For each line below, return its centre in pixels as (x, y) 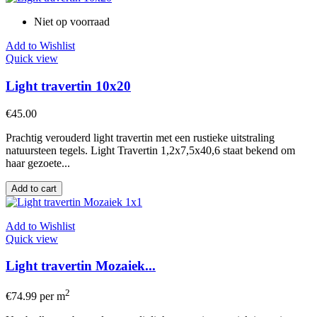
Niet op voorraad (72, 22)
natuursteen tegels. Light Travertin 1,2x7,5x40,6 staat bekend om (150, 150)
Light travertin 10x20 (68, 86)
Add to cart (34, 188)
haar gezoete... (38, 163)
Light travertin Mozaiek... (81, 266)
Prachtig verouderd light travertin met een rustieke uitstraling (140, 137)
